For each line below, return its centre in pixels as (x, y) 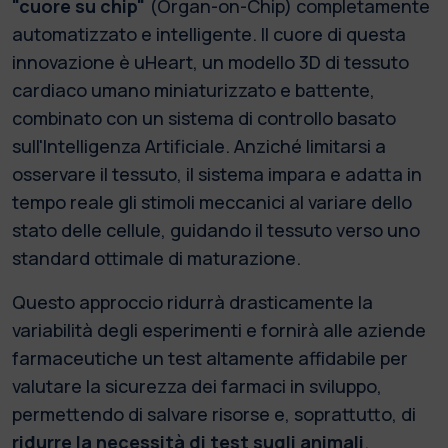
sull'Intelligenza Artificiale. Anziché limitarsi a (199, 145)
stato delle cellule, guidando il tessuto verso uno (216, 229)
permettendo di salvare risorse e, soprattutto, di (214, 413)
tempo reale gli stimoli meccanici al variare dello (212, 201)
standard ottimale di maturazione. (158, 257)
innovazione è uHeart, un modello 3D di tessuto (210, 61)
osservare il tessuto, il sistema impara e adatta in (217, 173)
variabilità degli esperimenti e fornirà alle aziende (219, 329)
